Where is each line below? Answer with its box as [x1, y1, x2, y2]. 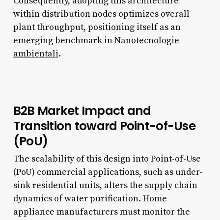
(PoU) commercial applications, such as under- [13, 166, 202, 178]
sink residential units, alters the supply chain [13, 179, 197, 191]
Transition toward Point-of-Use [13, 117, 195, 135]
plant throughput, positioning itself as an [13, 21, 181, 33]
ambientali [13, 48, 58, 59]
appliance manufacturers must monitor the [13, 206, 190, 218]
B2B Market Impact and [13, 102, 151, 119]
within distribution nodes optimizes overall [13, 8, 190, 20]
